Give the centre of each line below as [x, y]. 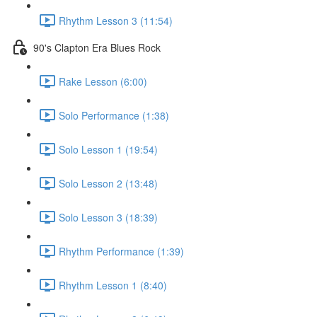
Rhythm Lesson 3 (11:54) [116, 20]
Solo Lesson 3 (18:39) [108, 217]
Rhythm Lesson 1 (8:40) [113, 285]
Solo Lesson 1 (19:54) [108, 149]
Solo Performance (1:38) [114, 115]
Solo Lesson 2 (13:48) [108, 183]
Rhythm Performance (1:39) [121, 251]
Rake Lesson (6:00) [103, 81]
